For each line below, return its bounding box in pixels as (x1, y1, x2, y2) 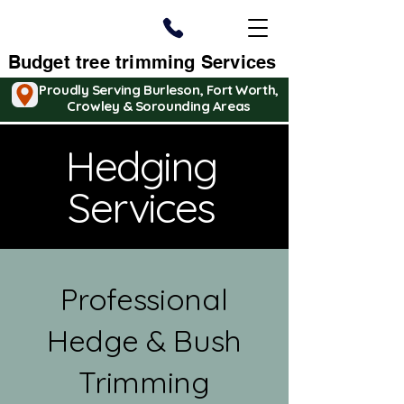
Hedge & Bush (46, 322, 243, 359)
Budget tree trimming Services (7, 51, 277, 73)
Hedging (66, 140, 217, 192)
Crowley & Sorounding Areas (67, 97, 251, 115)
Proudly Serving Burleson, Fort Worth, (39, 81, 279, 98)
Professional (60, 280, 228, 317)
